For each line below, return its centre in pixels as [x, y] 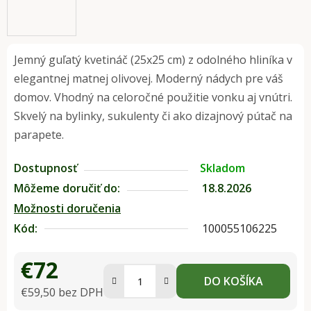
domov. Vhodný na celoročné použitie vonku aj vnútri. [153, 98]
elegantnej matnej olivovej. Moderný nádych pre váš [149, 79]
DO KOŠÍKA [233, 281]
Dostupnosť [45, 168]
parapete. [39, 135]
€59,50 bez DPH [62, 293]
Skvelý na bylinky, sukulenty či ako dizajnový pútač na [153, 116]
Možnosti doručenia [67, 209]
